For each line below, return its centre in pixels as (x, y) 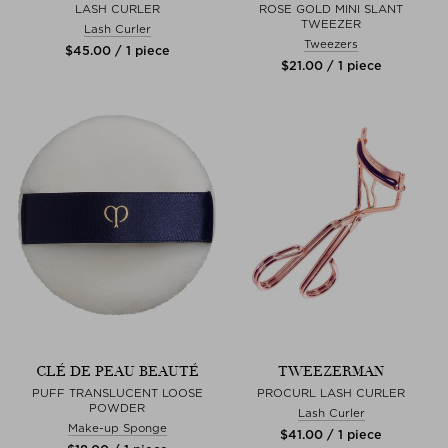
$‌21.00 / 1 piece (331, 65)
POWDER (117, 407)
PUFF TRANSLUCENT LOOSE (117, 392)
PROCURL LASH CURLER (331, 392)
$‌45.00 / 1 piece (117, 50)
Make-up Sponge (117, 427)
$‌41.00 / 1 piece (331, 434)
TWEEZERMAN (331, 371)
